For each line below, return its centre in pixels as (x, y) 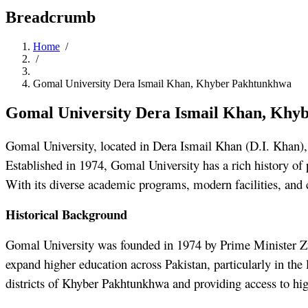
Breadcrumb (51, 18)
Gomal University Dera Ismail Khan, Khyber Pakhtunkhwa (162, 84)
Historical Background (66, 214)
